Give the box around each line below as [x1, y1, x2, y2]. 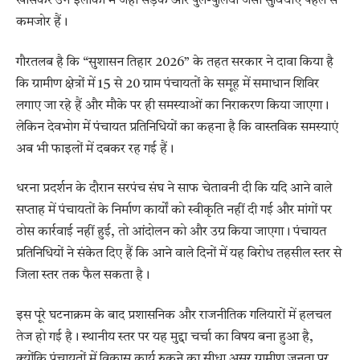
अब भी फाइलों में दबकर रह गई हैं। [16, 142, 174, 156]
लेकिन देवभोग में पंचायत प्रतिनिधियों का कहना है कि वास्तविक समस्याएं [16, 121, 338, 134]
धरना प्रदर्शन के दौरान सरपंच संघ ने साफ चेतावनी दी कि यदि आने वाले [16, 182, 332, 196]
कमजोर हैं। [16, 16, 67, 30]
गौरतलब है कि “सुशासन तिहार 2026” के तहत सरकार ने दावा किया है [16, 55, 333, 69]
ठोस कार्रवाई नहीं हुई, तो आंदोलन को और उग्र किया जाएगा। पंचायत [16, 226, 326, 239]
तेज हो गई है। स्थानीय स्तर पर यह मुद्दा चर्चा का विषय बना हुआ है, [16, 330, 313, 344]
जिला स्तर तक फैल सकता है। [16, 269, 149, 283]
